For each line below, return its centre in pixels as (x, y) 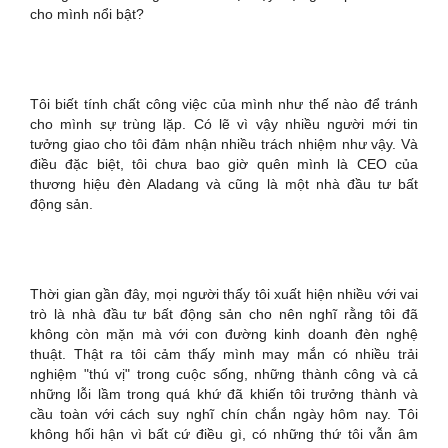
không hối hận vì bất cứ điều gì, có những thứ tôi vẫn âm (224, 433)
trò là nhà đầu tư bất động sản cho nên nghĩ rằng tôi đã (224, 313)
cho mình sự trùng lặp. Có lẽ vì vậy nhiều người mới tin (224, 123)
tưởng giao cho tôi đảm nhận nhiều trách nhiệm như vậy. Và (224, 143)
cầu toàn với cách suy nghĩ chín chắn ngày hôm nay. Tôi (224, 413)
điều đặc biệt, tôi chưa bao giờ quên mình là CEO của (224, 163)
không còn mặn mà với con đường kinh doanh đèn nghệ (224, 333)
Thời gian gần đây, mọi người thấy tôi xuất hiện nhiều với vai (224, 293)
